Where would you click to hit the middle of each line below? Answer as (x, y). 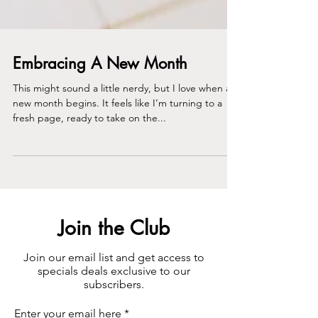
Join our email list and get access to (114, 280)
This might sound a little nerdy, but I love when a (106, 111)
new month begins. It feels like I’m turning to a (117, 126)
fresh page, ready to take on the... (89, 141)
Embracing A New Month (100, 86)
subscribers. (114, 307)
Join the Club (114, 251)
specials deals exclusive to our (114, 294)
